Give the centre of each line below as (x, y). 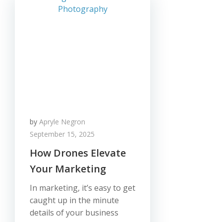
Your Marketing (68, 169)
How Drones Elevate (78, 153)
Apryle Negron (62, 122)
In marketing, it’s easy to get (83, 188)
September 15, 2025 (62, 134)
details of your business (74, 213)
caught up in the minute (74, 200)
